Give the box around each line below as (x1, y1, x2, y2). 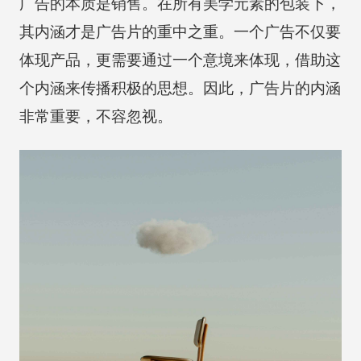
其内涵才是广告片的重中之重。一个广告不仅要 (19, 23, 341, 40)
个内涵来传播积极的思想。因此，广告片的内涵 (19, 79, 341, 97)
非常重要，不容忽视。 (19, 107, 172, 125)
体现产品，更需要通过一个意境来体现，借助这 (19, 51, 341, 68)
